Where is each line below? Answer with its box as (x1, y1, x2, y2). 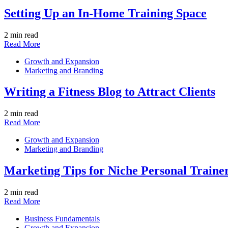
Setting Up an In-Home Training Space (4, 6, 207, 20)
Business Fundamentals (24, 214, 100, 223)
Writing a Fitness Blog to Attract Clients (4, 85, 215, 99)
